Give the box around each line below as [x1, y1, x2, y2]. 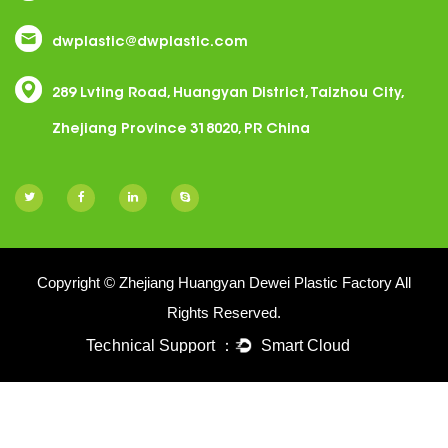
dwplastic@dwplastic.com [52, 35, 248, 50]
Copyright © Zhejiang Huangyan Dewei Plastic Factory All [37, 273, 411, 291]
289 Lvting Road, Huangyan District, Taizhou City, [52, 86, 403, 101]
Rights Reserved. [167, 303, 281, 321]
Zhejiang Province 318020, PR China [52, 122, 310, 137]
